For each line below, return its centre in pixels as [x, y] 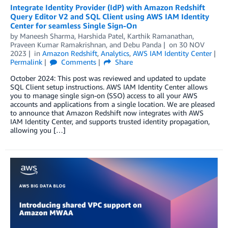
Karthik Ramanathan [160, 36]
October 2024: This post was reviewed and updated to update [108, 78]
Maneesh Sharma [47, 36]
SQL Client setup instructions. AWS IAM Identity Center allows [109, 87]
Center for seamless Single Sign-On [74, 25]
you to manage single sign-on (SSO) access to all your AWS [104, 95]
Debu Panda [142, 44]
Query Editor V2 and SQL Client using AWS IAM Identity [110, 16]
